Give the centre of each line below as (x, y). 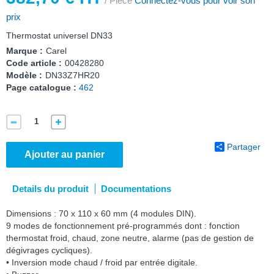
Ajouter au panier (65, 154)
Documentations (136, 188)
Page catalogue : (41, 87)
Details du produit (50, 188)
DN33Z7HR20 (72, 75)
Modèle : (24, 75)
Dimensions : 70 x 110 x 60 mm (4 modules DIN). (101, 213)
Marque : (24, 50)
